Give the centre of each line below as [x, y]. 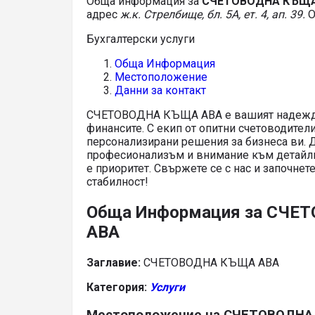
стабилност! [117, 182]
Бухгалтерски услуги [141, 39]
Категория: [118, 287]
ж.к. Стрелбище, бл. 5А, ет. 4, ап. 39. [214, 14]
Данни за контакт [160, 90]
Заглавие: [114, 262]
